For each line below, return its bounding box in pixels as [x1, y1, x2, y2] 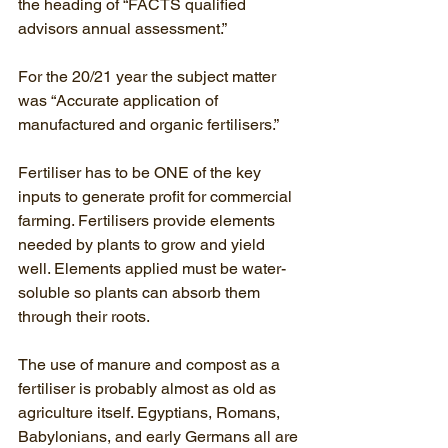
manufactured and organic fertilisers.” [18, 115, 279, 134]
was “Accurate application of [18, 91, 222, 110]
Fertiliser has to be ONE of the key [18, 163, 265, 182]
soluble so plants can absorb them [18, 283, 264, 302]
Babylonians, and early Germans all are [18, 427, 302, 446]
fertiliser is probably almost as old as [18, 379, 280, 398]
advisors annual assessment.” [18, 19, 227, 38]
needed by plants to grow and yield [18, 235, 269, 254]
